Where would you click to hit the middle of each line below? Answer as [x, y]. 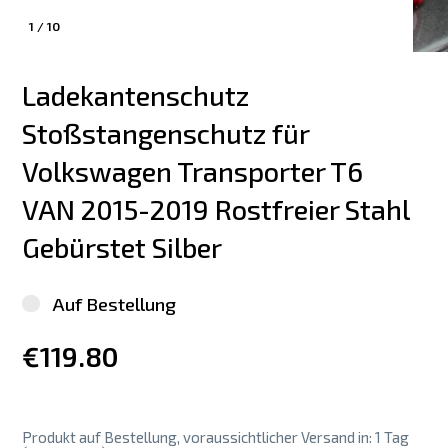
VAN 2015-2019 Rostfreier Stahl [219, 210]
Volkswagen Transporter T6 [196, 172]
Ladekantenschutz [139, 96]
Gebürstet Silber [122, 248]
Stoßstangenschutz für [169, 134]
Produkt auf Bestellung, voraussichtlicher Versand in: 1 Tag [216, 436]
